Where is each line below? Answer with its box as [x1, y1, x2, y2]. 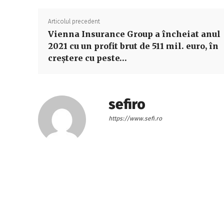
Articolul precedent [48, 18, 100, 25]
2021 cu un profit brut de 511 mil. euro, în [48, 41, 218, 51]
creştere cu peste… [48, 53, 127, 63]
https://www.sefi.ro [108, 115, 162, 122]
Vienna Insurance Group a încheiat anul [48, 29, 220, 39]
